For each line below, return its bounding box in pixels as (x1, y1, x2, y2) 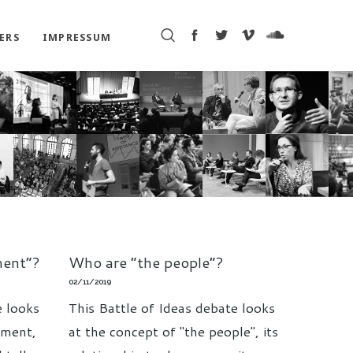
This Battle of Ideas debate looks (69, 298, 275, 318)
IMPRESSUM (42, 31, 111, 44)
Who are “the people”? (69, 251, 224, 273)
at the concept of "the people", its (69, 321, 278, 341)
